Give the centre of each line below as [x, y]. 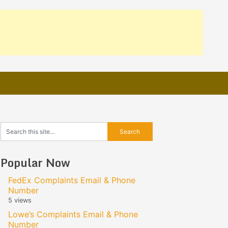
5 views [20, 200]
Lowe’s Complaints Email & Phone [73, 214]
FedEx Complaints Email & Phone [72, 180]
